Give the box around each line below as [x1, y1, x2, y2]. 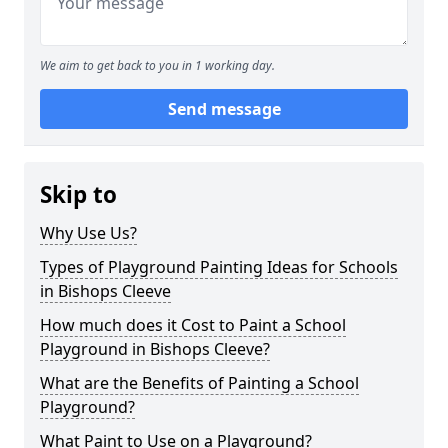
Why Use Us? [40, 222, 137, 244]
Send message [167, 98, 281, 120]
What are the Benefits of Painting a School [40, 372, 359, 394]
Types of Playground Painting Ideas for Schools [40, 256, 398, 278]
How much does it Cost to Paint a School [40, 314, 346, 336]
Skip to [40, 179, 117, 210]
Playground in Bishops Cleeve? [40, 338, 270, 360]
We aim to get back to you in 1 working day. [40, 57, 275, 74]
